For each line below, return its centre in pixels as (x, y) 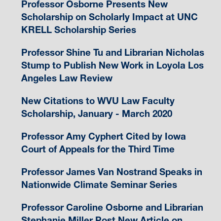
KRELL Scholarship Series (78, 30)
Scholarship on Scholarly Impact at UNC (109, 17)
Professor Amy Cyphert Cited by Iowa (103, 137)
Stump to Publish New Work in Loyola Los (112, 66)
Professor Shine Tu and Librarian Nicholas (112, 53)
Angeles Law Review (67, 78)
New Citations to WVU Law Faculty (98, 101)
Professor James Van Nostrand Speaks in (111, 172)
